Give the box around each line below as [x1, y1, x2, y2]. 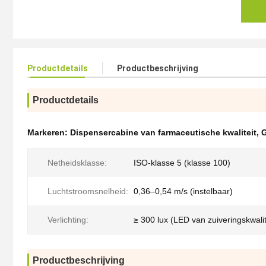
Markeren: [27, 128, 70, 138]
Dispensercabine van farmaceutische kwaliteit [70, 128, 256, 138]
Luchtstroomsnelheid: [47, 186, 128, 197]
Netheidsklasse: [47, 158, 107, 168]
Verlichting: [47, 215, 88, 225]
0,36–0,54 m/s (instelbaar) [134, 186, 233, 197]
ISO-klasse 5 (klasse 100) [134, 158, 230, 168]
